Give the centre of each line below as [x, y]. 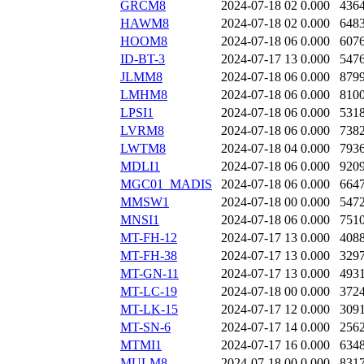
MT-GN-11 [149, 274]
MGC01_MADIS [166, 184]
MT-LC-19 [149, 292]
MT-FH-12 [149, 238]
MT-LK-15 [149, 310]
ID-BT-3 [143, 59]
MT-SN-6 [145, 327]
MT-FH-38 [149, 256]
